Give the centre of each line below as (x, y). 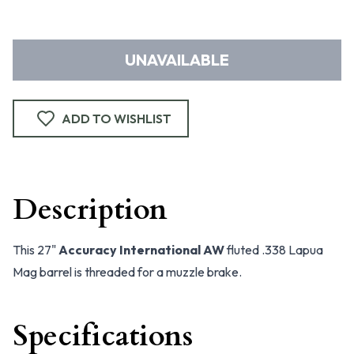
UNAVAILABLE (177, 60)
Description (90, 210)
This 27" (36, 250)
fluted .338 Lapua (274, 250)
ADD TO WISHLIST (117, 119)
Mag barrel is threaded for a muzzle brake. (127, 272)
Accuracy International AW (141, 250)
